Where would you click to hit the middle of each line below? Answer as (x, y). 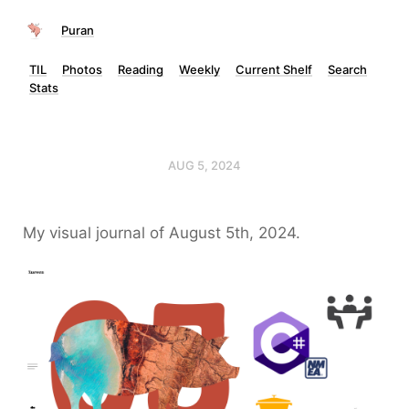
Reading (141, 69)
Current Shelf (274, 69)
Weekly (199, 69)
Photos (82, 69)
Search (347, 69)
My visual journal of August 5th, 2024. (162, 233)
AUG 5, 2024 (204, 165)
